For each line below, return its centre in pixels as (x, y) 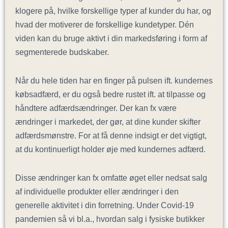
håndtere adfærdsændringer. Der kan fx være (96, 108)
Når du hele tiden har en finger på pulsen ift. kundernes (114, 81)
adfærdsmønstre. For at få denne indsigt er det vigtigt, (111, 136)
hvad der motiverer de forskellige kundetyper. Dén (105, 25)
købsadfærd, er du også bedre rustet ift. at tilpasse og (110, 94)
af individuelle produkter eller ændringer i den (97, 191)
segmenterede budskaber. (62, 52)
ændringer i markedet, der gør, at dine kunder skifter (108, 122)
